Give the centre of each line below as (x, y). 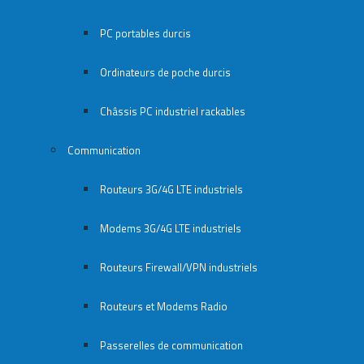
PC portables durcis (145, 34)
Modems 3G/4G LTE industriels (171, 229)
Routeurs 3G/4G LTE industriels (171, 190)
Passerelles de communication (171, 346)
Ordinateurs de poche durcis (165, 73)
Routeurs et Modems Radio (164, 307)
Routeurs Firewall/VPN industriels (179, 268)
